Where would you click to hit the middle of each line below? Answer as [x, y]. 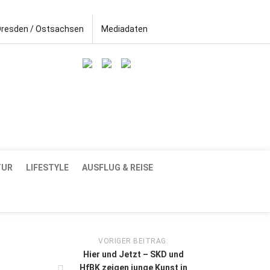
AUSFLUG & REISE [118, 167]
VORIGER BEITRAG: [133, 241]
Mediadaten [124, 29]
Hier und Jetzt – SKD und [133, 254]
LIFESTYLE [47, 167]
